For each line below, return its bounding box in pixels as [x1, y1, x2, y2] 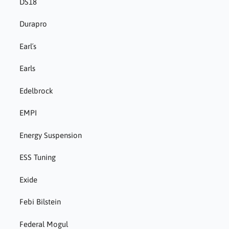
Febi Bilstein [19, 197, 61, 207]
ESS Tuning [19, 153, 56, 162]
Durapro [19, 19, 47, 29]
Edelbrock [19, 86, 53, 95]
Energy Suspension [19, 130, 82, 140]
